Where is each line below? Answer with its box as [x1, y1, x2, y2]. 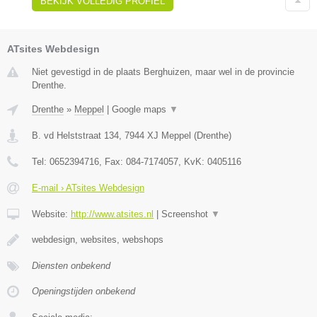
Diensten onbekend [32, 260, 110, 272]
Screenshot [161, 209, 211, 220]
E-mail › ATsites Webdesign [32, 183, 144, 194]
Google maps [112, 104, 169, 115]
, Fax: [99, 156, 126, 168]
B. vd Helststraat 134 [32, 130, 119, 142]
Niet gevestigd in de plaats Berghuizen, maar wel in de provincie [32, 67, 294, 78]
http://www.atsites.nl [71, 209, 154, 220]
